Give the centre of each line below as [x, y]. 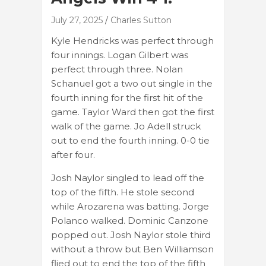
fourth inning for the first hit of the [127, 97]
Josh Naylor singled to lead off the [128, 178]
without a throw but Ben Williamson [132, 249]
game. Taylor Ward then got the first [133, 112]
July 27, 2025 [77, 20]
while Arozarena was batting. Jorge [130, 206]
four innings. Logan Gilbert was [120, 55]
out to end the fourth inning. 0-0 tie [130, 140]
